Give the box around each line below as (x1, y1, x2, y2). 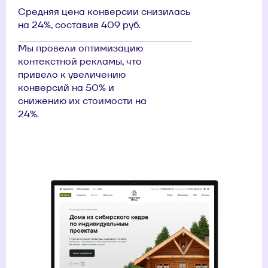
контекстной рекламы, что (18, 55, 142, 68)
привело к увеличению (18, 68, 126, 81)
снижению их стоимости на (18, 95, 147, 107)
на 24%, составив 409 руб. (18, 19, 141, 31)
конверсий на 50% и (18, 81, 114, 94)
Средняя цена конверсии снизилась (18, 5, 190, 18)
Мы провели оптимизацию (18, 42, 143, 54)
